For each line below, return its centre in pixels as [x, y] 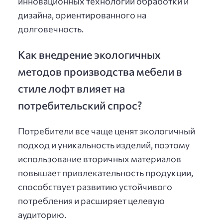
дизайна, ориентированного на [82, 15]
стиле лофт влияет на [71, 88]
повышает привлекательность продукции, [106, 173]
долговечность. [51, 29]
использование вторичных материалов [100, 159]
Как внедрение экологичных [89, 54]
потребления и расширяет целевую [91, 201]
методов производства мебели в [100, 71]
